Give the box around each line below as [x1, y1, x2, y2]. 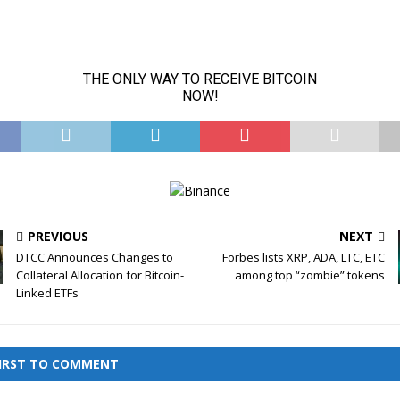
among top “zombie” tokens [234, 267, 385, 284]
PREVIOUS [28, 228, 89, 246]
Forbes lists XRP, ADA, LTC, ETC [221, 249, 385, 266]
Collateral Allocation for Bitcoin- [16, 267, 185, 284]
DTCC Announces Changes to [16, 249, 174, 266]
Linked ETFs [16, 285, 79, 302]
